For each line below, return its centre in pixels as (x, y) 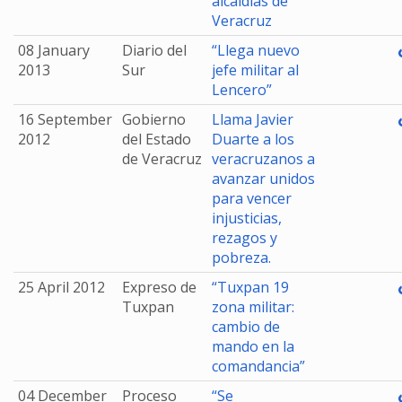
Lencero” (242, 90)
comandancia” (258, 366)
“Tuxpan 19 (250, 287)
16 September (65, 119)
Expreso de (159, 287)
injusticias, (247, 218)
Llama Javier (253, 119)
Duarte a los (253, 139)
